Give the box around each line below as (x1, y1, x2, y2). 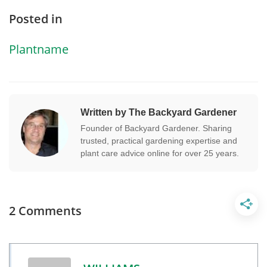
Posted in (9, 10, 63, 27)
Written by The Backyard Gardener (80, 107, 237, 117)
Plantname (9, 41, 69, 57)
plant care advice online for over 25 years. (80, 148, 239, 158)
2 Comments (9, 202, 82, 219)
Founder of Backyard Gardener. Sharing (80, 123, 232, 133)
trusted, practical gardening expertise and (80, 135, 237, 145)
